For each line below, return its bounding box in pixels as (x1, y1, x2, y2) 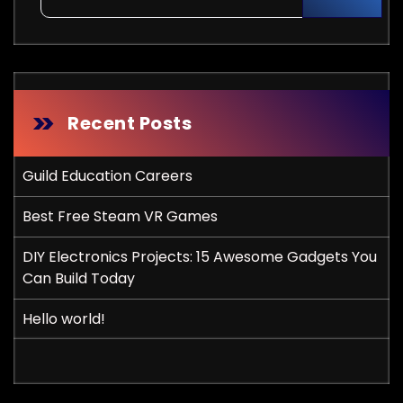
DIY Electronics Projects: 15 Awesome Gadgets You (22, 246, 377, 267)
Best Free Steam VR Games (22, 206, 218, 227)
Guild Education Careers (22, 166, 193, 186)
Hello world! (22, 309, 105, 329)
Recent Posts (67, 111, 192, 136)
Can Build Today (22, 268, 135, 289)
